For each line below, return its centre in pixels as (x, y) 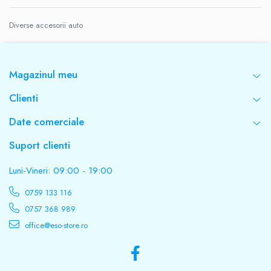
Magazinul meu (43, 74)
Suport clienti (40, 145)
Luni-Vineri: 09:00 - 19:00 (61, 171)
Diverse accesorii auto (46, 25)
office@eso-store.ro (55, 225)
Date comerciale (47, 122)
